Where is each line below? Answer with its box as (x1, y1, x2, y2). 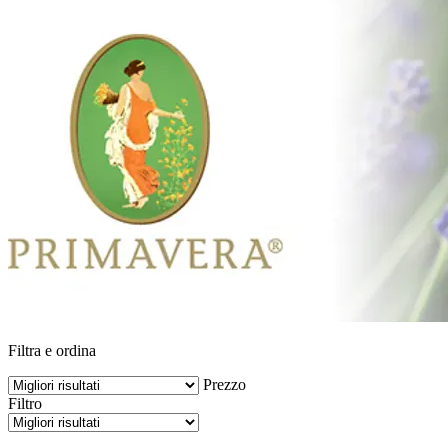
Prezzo (203, 375, 246, 393)
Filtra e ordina (8, 341, 96, 359)
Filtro (8, 394, 42, 412)
